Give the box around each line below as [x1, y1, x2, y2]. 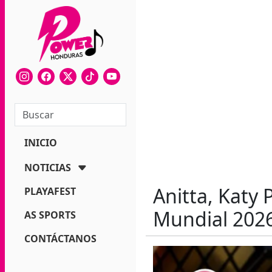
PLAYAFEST [24, 185, 76, 199]
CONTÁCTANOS [24, 232, 97, 246]
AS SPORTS [24, 208, 76, 222]
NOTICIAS [24, 161, 71, 175]
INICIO [24, 136, 57, 150]
